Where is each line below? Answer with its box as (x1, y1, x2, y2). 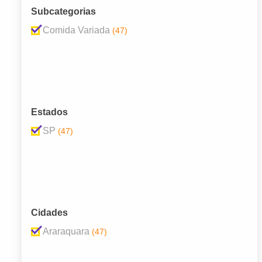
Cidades (31, 208, 68, 218)
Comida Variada (43, 25, 110, 36)
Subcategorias (31, 6, 96, 17)
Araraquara (43, 226, 89, 237)
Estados (31, 107, 68, 118)
